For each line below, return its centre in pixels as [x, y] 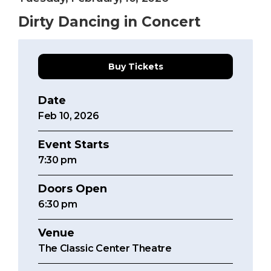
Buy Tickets [135, 67]
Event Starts [73, 145]
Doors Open [73, 189]
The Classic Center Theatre [105, 249]
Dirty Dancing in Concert [109, 22]
